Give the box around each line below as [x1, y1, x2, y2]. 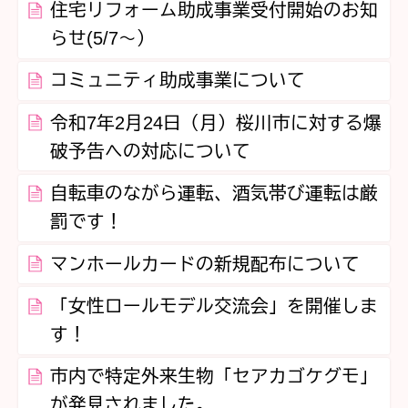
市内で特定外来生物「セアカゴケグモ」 [49, 366, 378, 387]
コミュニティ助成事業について [49, 70, 305, 91]
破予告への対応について [49, 140, 250, 161]
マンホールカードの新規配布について [49, 253, 360, 274]
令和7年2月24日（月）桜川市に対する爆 [49, 112, 382, 133]
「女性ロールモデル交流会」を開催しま [49, 295, 378, 316]
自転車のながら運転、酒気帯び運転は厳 [49, 183, 378, 204]
